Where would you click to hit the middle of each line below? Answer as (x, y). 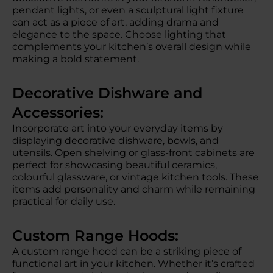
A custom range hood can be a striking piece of (127, 251)
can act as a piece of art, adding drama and (115, 22)
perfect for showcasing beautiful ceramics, (115, 165)
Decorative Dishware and (107, 93)
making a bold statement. (76, 59)
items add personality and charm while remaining (134, 189)
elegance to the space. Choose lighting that (119, 34)
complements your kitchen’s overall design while (132, 47)
